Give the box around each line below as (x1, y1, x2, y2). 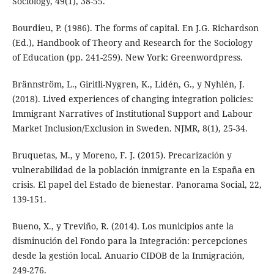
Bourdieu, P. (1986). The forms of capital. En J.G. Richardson (12, 22, 259, 34)
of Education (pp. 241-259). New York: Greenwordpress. (12, 51, 243, 64)
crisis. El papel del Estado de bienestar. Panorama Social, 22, (12, 179, 262, 191)
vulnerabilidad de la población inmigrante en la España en (12, 164, 255, 176)
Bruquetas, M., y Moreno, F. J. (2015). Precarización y (12, 149, 232, 161)
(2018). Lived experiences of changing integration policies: (12, 93, 253, 105)
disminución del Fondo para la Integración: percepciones (12, 235, 247, 247)
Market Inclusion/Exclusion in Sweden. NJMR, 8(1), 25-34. (12, 122, 248, 135)
